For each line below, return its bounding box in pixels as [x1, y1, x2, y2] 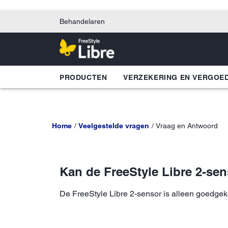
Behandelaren [60, 17, 105, 25]
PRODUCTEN [60, 73, 107, 81]
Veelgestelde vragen [78, 121, 149, 130]
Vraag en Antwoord [155, 121, 218, 130]
